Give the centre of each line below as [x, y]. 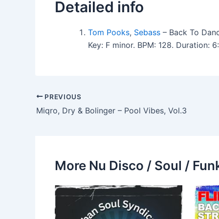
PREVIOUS [62, 97]
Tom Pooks [109, 32]
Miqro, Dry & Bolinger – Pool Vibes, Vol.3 [111, 111]
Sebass [147, 32]
